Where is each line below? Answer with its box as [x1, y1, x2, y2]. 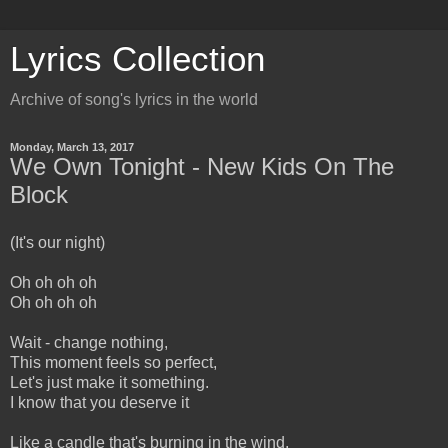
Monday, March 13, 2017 [10, 141, 134, 153]
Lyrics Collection [10, 40, 265, 78]
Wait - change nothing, [10, 333, 168, 351]
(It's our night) [10, 233, 105, 251]
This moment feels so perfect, [10, 353, 217, 371]
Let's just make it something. [10, 373, 209, 391]
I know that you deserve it [10, 393, 189, 411]
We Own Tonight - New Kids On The [10, 153, 394, 180]
